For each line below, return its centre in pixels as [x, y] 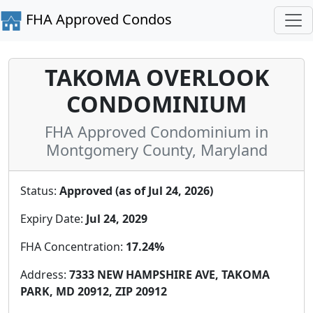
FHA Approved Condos [97, 19]
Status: [40, 190]
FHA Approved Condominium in [156, 131]
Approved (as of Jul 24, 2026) [136, 190]
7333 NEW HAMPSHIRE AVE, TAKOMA [169, 274]
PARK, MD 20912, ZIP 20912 [94, 291]
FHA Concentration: [73, 246]
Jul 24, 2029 [117, 218]
